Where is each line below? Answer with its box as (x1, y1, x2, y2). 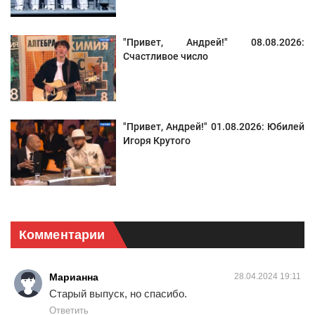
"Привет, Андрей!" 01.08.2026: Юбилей (123, 121, 304, 133)
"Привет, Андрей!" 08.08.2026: (123, 37, 304, 49)
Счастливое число (123, 51, 208, 63)
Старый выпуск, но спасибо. (49, 288, 187, 300)
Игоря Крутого (123, 135, 191, 147)
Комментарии (19, 228, 105, 243)
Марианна (49, 271, 98, 283)
